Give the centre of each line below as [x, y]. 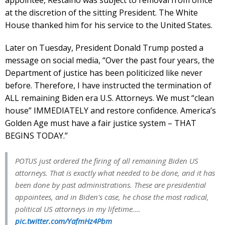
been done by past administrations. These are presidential [110, 185]
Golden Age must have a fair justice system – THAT [101, 123]
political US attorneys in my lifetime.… [78, 209]
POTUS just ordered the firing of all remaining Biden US [107, 160]
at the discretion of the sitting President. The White [101, 12]
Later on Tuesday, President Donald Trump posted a [104, 47]
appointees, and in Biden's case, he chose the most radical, [112, 197]
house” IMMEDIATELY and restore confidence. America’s [110, 110]
